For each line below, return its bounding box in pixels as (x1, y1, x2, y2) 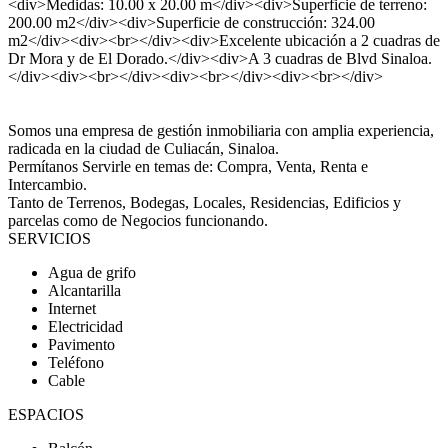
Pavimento (48, 336, 115, 353)
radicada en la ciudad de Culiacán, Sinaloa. (8, 140, 279, 157)
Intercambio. (8, 176, 87, 193)
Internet (48, 300, 96, 317)
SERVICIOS (8, 230, 91, 247)
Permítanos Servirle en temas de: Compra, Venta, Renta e (8, 158, 368, 175)
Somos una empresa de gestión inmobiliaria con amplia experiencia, (8, 122, 434, 139)
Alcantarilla (48, 282, 121, 299)
